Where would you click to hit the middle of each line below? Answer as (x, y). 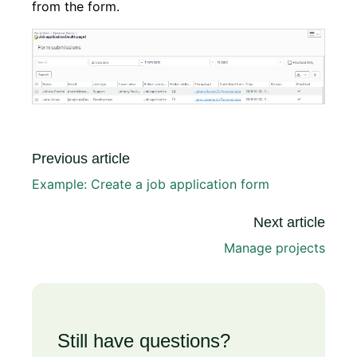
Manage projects (275, 248)
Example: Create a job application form (151, 184)
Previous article (81, 159)
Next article (289, 223)
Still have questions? (144, 341)
